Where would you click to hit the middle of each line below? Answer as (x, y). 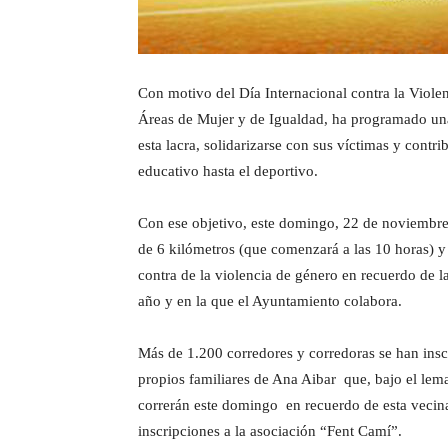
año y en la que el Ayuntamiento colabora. (270, 301)
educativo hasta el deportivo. (228, 171)
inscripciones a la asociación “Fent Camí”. (270, 431)
